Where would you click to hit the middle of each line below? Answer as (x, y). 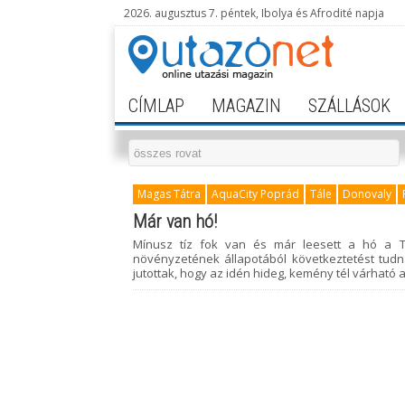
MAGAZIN (246, 106)
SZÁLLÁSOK (349, 106)
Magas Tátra (169, 194)
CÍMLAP (156, 106)
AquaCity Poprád (255, 194)
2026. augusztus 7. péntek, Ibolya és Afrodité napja (254, 13)
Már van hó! (175, 221)
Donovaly (367, 194)
